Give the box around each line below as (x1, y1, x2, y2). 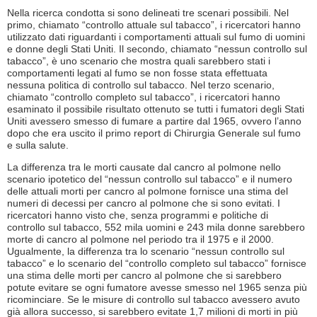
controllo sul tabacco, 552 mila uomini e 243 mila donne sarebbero (7, 221, 305, 233)
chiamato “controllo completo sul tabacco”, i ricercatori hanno (7, 91, 280, 103)
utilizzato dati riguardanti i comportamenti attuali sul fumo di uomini (7, 30, 305, 42)
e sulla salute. (7, 139, 69, 151)
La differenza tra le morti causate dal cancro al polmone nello (7, 161, 281, 173)
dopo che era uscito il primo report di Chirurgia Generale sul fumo (7, 127, 301, 139)
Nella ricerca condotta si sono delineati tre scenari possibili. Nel (7, 6, 289, 18)
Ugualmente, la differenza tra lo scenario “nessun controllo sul (7, 245, 284, 257)
